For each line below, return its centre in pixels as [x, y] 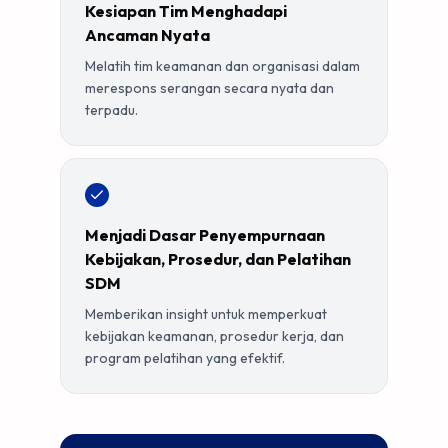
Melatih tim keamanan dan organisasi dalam [223, 66]
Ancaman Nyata [148, 35]
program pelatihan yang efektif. [185, 358]
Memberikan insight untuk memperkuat [206, 314]
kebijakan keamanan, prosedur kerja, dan [215, 336]
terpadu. [112, 110]
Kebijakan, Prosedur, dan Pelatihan [218, 259]
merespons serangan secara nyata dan [210, 88]
